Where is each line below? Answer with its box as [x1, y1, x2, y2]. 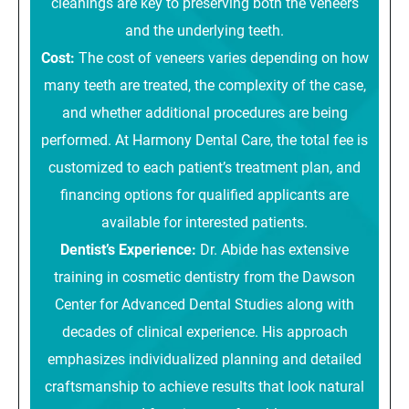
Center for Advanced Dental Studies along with [55, 293, 354, 313]
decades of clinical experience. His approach [61, 320, 348, 341]
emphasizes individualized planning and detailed [47, 348, 362, 368]
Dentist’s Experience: [60, 238, 200, 258]
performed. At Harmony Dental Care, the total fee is [41, 129, 368, 149]
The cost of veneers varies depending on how [78, 47, 369, 67]
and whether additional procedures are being [61, 101, 348, 121]
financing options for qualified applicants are [60, 184, 349, 204]
